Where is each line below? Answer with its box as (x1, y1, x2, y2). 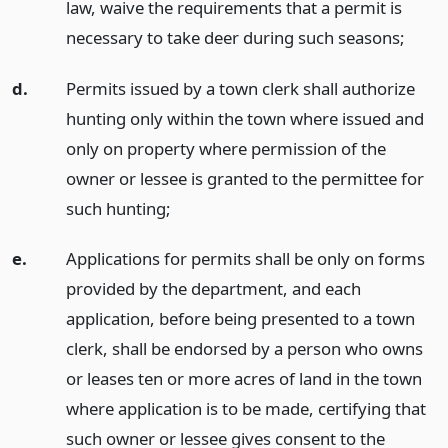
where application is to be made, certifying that (65, 397, 426, 421)
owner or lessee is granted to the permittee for (65, 166, 424, 190)
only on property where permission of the (65, 136, 386, 160)
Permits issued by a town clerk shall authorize (65, 76, 415, 100)
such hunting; (65, 196, 171, 220)
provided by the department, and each (65, 277, 361, 301)
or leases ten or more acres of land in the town (65, 367, 422, 391)
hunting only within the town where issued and (65, 106, 424, 130)
